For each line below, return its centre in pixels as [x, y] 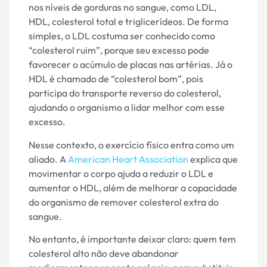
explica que [213, 159]
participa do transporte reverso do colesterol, [125, 93]
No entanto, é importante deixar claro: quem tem [132, 239]
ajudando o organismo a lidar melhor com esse [127, 108]
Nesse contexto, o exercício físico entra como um [131, 145]
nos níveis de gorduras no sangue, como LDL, [122, 7]
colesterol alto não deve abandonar [104, 254]
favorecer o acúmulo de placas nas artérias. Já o [131, 65]
